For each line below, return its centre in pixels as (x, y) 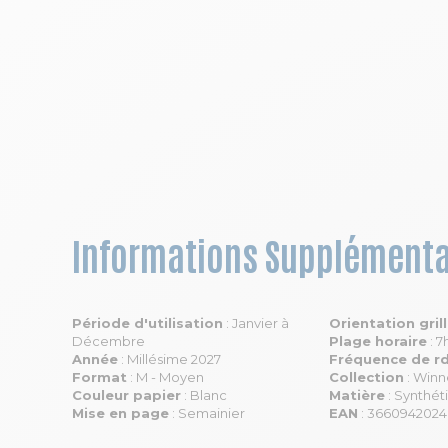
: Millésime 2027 (169, 359)
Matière (357, 395)
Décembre (108, 341)
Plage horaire (378, 341)
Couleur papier (126, 395)
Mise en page (120, 413)
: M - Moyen (165, 377)
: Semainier (207, 413)
